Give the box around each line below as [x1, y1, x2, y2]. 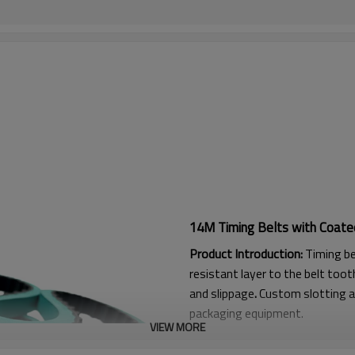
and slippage [189, 283, 254, 303]
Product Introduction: [189, 243, 305, 263]
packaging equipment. [189, 303, 303, 323]
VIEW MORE [150, 319, 205, 335]
